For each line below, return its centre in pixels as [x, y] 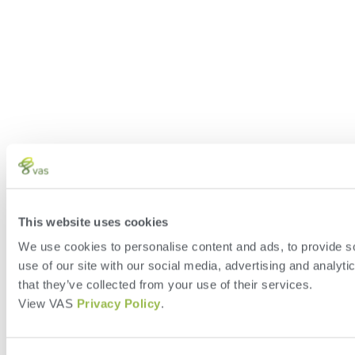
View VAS [48, 303]
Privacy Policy [118, 303]
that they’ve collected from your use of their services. [166, 284]
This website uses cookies [94, 221]
